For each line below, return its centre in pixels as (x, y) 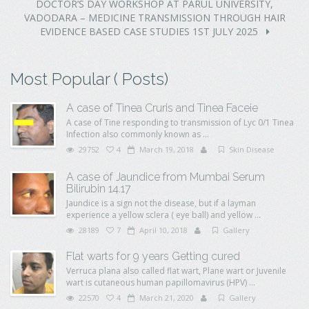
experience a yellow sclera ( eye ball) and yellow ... (163, 215)
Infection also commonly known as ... (138, 134)
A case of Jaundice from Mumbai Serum (166, 177)
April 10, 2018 (162, 230)
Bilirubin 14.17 (99, 189)
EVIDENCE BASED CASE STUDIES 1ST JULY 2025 (150, 31)
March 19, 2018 (166, 149)
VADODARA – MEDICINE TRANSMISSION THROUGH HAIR (154, 18)
